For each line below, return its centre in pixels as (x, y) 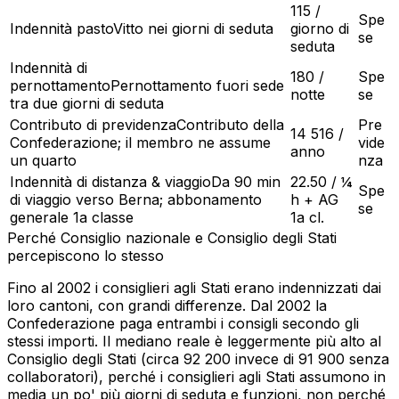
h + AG (314, 199)
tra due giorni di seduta (87, 103)
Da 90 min (246, 181)
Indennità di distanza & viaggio (110, 181)
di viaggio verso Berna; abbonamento (136, 199)
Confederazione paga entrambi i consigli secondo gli (183, 323)
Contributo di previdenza (93, 124)
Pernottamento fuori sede (197, 85)
